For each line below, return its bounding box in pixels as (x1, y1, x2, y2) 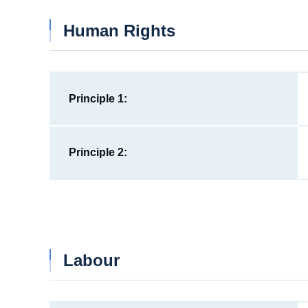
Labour (63, 250, 120, 269)
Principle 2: (68, 146, 127, 158)
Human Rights (63, 21, 175, 40)
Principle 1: (68, 92, 127, 104)
